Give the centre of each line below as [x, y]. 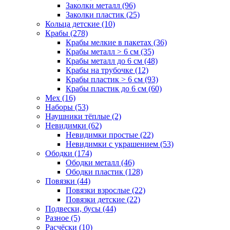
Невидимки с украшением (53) [120, 144]
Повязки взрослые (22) [106, 190]
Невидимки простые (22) [110, 135]
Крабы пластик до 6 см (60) [114, 88]
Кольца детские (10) [80, 24]
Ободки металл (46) [100, 162]
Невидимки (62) [73, 125]
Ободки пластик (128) [104, 171]
